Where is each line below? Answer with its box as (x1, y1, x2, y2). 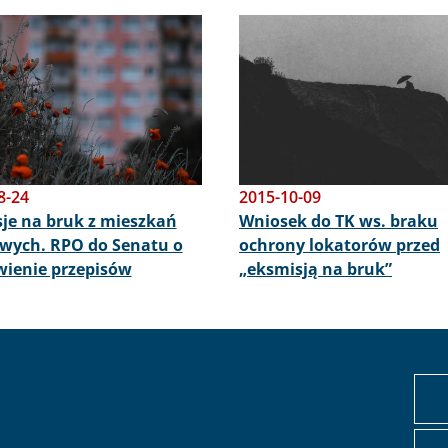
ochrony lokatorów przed (239, 233, 440, 256)
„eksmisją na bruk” (239, 257, 392, 280)
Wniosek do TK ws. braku (239, 209, 438, 232)
